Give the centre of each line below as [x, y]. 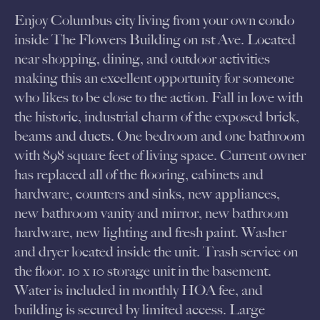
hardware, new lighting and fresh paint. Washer [150, 232]
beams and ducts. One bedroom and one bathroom [160, 136]
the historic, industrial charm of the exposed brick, [157, 117]
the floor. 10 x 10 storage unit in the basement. [143, 271]
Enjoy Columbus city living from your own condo [154, 20]
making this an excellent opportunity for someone [154, 78]
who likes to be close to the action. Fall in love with [159, 97]
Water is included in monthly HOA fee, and [139, 290]
